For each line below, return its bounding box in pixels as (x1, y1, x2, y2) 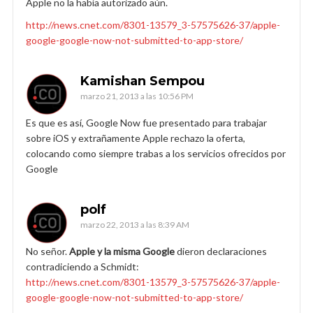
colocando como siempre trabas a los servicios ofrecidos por (26, 147, 286, 159)
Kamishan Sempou (80, 73, 205, 89)
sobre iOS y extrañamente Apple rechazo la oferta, (26, 131, 245, 144)
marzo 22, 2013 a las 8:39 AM (80, 219, 189, 230)
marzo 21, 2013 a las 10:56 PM (80, 90, 194, 101)
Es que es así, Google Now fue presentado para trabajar (26, 116, 267, 129)
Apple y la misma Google (69, 245, 175, 257)
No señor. (26, 245, 69, 257)
